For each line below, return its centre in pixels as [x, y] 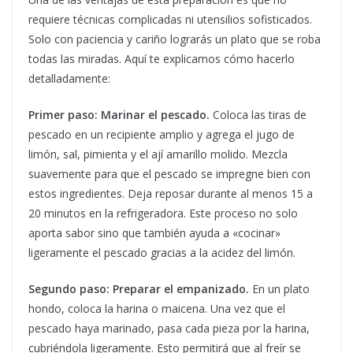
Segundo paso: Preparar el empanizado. [139, 289]
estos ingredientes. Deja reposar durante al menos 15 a [171, 194]
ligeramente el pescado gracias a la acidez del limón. [162, 253]
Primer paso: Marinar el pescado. [119, 115]
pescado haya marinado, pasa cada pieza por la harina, [169, 329]
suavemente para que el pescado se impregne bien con [169, 174]
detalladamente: [69, 79]
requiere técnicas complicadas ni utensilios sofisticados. [170, 20]
